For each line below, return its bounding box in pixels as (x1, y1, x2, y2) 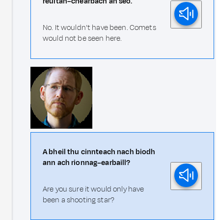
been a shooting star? (43, 194, 115, 205)
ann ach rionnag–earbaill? (43, 157, 131, 168)
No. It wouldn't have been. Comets (43, 22, 156, 33)
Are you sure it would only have (43, 184, 144, 194)
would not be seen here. (43, 33, 122, 44)
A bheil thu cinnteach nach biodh (43, 146, 156, 157)
